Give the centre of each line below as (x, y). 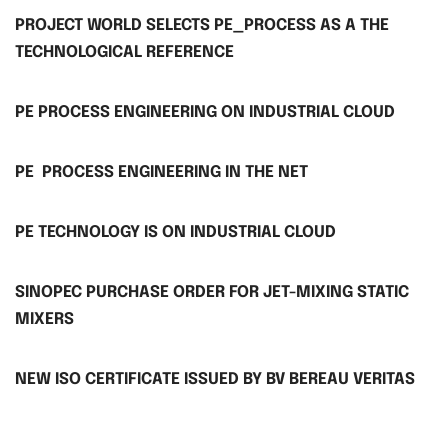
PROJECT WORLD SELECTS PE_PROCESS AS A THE (202, 25)
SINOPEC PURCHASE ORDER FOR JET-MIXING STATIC (212, 292)
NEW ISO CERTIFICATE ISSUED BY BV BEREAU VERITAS (215, 379)
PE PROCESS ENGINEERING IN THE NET (161, 172)
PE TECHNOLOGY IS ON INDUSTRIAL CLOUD (175, 232)
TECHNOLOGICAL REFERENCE (124, 52)
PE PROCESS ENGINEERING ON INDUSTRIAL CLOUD (205, 112)
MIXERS (44, 319)
